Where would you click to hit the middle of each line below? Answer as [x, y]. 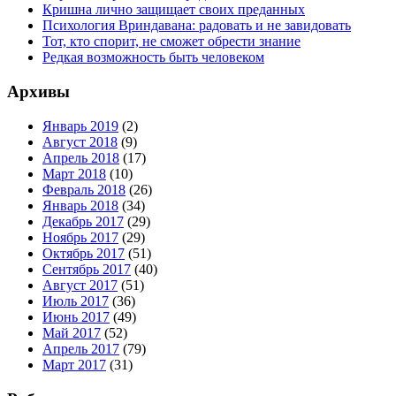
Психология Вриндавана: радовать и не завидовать [197, 26]
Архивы [38, 92]
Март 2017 [74, 364]
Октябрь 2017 [84, 253]
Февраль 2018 [84, 189]
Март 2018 [74, 173]
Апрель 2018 [81, 157]
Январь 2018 [80, 205]
